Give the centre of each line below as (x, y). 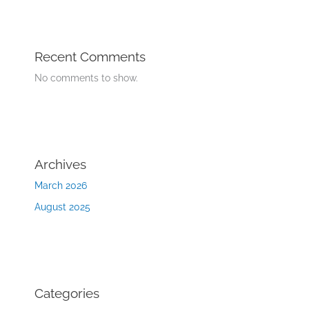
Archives (60, 165)
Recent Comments (90, 57)
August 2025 (62, 207)
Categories (67, 293)
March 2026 (60, 186)
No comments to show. (86, 78)
